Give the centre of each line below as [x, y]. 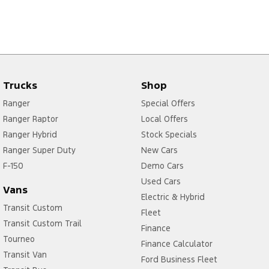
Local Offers [164, 119]
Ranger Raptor [31, 119]
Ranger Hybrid [30, 134]
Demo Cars [162, 165]
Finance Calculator [177, 243]
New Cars [159, 150]
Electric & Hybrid [173, 197]
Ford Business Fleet [179, 259]
